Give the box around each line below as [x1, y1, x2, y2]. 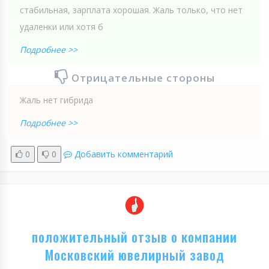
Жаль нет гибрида [20, 94, 93, 106]
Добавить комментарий [74, 148, 173, 160]
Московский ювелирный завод [44, 244, 225, 264]
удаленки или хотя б [20, 20, 103, 32]
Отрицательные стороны [71, 70, 215, 85]
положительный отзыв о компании [32, 226, 237, 246]
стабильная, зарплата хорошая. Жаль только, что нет [20, 4, 243, 16]
